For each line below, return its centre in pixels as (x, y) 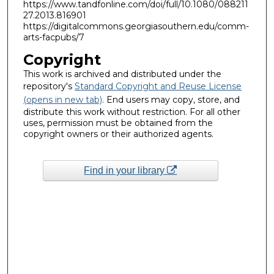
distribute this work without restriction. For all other (131, 112)
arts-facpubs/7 (54, 38)
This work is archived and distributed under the (122, 74)
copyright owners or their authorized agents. (118, 134)
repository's (49, 86)
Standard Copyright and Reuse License (158, 86)
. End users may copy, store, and (171, 99)
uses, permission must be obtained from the (118, 123)
